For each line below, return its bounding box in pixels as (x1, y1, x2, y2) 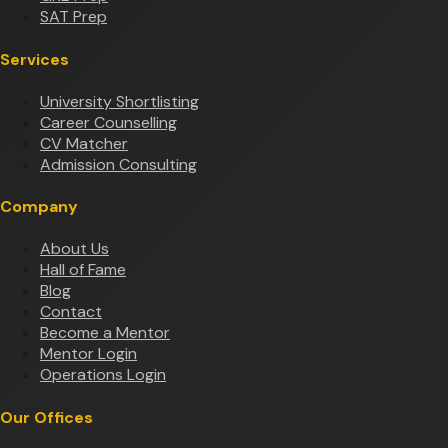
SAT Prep (40, 6, 107, 28)
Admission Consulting (40, 153, 197, 175)
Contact (40, 301, 102, 323)
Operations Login (40, 364, 166, 386)
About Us (40, 238, 109, 260)
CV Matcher (40, 132, 128, 154)
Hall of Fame (40, 259, 126, 281)
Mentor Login (40, 343, 137, 365)
